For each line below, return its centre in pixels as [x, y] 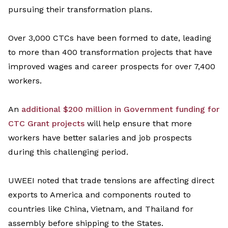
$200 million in [92, 109]
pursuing [26, 10]
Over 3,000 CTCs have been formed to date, [94, 38]
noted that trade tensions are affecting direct [124, 181]
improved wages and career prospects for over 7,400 [112, 67]
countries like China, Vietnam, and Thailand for [101, 209]
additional [41, 109]
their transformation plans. [98, 10]
